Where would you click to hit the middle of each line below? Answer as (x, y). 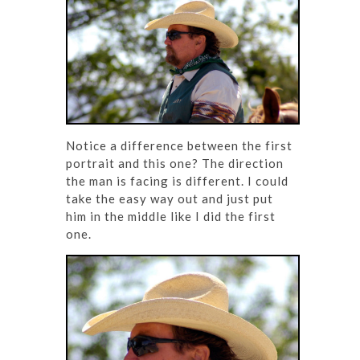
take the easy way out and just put (170, 198)
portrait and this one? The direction (175, 163)
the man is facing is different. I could (177, 180)
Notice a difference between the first (179, 145)
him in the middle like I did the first (171, 216)
